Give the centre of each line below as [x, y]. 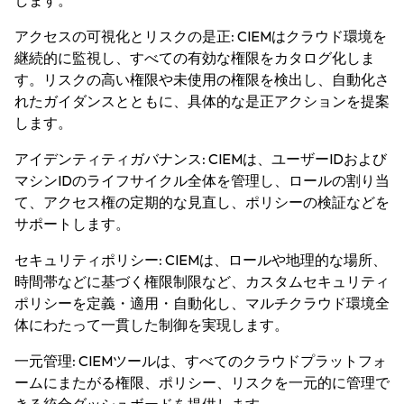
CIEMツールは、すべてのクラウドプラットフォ [231, 361]
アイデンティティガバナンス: [110, 159]
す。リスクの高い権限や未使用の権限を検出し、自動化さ [202, 79]
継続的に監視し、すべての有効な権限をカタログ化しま [195, 58]
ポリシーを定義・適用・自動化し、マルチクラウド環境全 [202, 303]
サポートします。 [72, 224]
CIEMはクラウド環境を [311, 36]
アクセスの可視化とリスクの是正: [124, 36]
